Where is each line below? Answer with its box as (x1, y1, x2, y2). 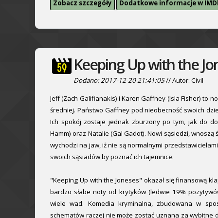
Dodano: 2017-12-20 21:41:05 (73, 75, 164, 85)
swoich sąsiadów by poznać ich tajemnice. (50, 152, 174, 161)
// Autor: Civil (164, 75, 203, 85)
